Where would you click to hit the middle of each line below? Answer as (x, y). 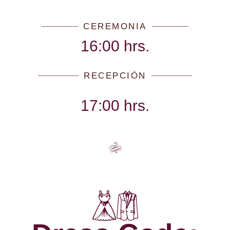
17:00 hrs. (115, 106)
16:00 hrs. (115, 46)
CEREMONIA (115, 26)
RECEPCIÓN (115, 76)
